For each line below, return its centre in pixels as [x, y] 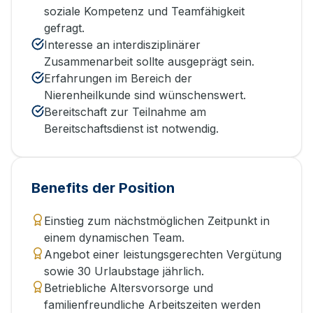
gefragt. [64, 28]
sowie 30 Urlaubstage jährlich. [124, 271]
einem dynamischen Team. [114, 237]
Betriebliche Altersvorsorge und [129, 287]
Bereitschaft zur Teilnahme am [125, 111]
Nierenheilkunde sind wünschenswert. [145, 95]
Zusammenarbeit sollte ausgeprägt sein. [149, 61]
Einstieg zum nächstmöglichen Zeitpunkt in [157, 220]
